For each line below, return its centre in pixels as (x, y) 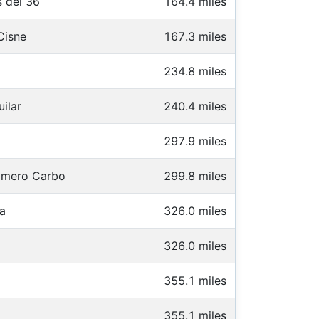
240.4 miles (195, 106)
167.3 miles (195, 36)
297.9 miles (195, 141)
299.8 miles (195, 176)
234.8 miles (195, 71)
